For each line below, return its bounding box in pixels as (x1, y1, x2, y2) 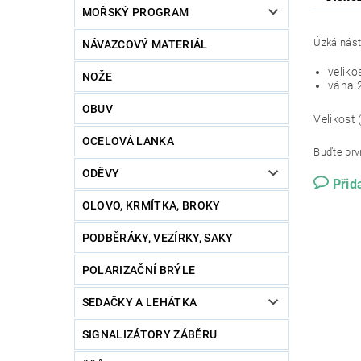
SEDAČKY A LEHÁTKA (81, 296, 197, 309)
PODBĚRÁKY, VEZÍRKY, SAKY (81, 231, 234, 245)
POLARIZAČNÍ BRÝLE (81, 263, 196, 277)
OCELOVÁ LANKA (81, 135, 174, 148)
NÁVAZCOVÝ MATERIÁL (81, 38, 208, 52)
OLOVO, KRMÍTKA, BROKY (81, 199, 221, 213)
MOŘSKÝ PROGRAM (81, 6, 189, 19)
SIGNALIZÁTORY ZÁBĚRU (81, 328, 218, 342)
